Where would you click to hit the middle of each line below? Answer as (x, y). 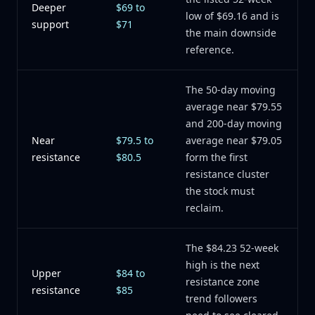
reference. (210, 50)
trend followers (221, 298)
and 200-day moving (234, 123)
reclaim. (205, 208)
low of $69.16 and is (232, 16)
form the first (217, 157)
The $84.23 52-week (232, 248)
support (50, 24)
